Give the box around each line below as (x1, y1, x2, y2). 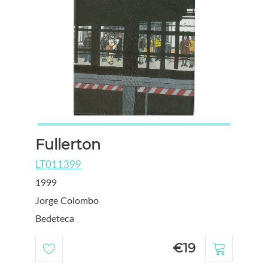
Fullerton (35, 135, 100, 153)
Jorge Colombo (35, 196, 99, 206)
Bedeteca (35, 214, 74, 224)
